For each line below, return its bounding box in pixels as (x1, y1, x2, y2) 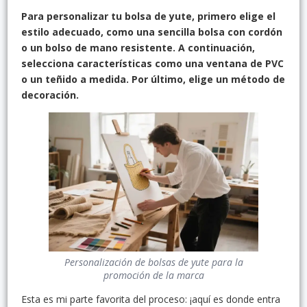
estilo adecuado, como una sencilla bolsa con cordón (21, 25, 282, 38)
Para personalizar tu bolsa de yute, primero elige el (21, 9, 275, 23)
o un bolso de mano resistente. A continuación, (21, 40, 255, 54)
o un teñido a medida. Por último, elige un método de (21, 72, 285, 86)
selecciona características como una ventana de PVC (21, 56, 284, 70)
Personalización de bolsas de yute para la (64, 256, 243, 269)
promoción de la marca (103, 269, 204, 282)
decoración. (21, 88, 79, 101)
